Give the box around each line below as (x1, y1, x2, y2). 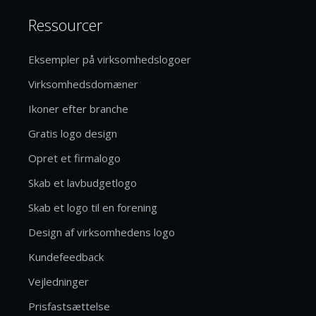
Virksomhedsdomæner (28, 76, 138, 91)
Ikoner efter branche (28, 101, 128, 116)
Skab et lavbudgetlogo (28, 175, 137, 190)
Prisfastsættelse (28, 298, 110, 313)
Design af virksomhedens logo (28, 224, 175, 239)
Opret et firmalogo (28, 150, 121, 165)
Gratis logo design (28, 126, 117, 140)
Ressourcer (28, 13, 102, 35)
